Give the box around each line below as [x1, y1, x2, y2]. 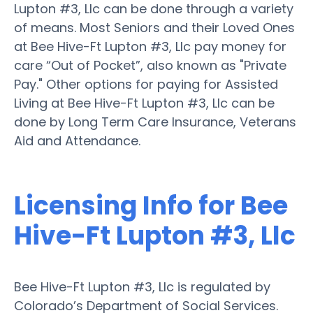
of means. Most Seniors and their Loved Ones [14, 18, 295, 36]
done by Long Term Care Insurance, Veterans [14, 112, 296, 131]
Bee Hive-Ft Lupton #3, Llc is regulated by [14, 277, 270, 296]
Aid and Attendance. [14, 131, 140, 150]
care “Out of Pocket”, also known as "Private [14, 56, 286, 74]
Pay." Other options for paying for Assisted [14, 75, 278, 93]
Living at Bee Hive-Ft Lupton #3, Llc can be [14, 94, 275, 112]
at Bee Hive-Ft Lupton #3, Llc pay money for [14, 37, 286, 55]
